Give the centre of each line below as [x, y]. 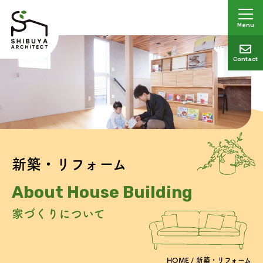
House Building [130, 192]
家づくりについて [58, 214]
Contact [245, 59]
